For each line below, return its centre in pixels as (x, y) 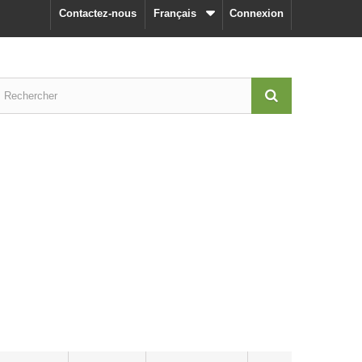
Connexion (257, 13)
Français (175, 13)
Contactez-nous (98, 13)
